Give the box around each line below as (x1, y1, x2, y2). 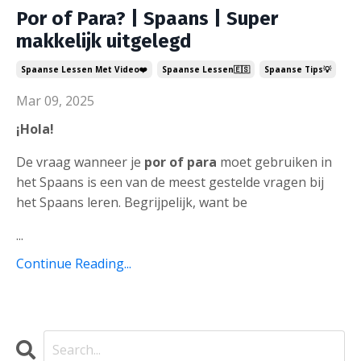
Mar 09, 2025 (16, 92, 94, 110)
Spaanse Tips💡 (264, 64, 331, 76)
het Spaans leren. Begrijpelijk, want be (16, 193, 247, 212)
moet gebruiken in (217, 153, 332, 172)
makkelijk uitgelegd (16, 30, 192, 53)
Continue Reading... (16, 255, 131, 273)
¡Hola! (16, 120, 54, 139)
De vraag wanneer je (16, 153, 144, 172)
